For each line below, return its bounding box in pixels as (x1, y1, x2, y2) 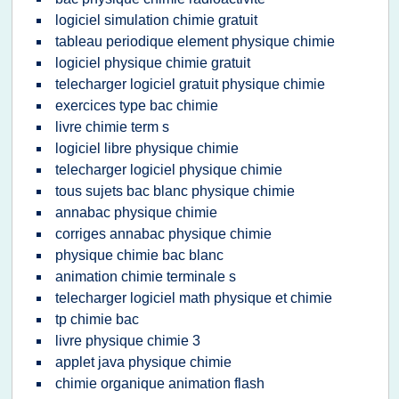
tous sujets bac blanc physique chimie (55, 183, 295, 199)
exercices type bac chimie (55, 98, 218, 113)
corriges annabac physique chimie (55, 226, 272, 241)
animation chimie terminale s (55, 269, 236, 284)
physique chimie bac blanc (55, 248, 224, 263)
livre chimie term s (55, 119, 169, 134)
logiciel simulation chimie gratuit (55, 12, 257, 28)
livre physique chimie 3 (55, 333, 200, 348)
